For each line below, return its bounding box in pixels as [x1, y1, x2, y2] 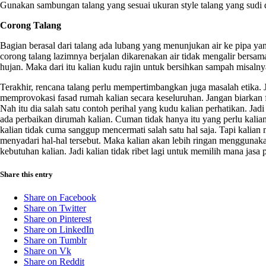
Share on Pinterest [24, 213, 91, 224]
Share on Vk [24, 245, 71, 256]
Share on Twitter [24, 202, 86, 213]
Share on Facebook [24, 192, 96, 202]
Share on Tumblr [24, 235, 87, 245]
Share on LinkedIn [24, 224, 94, 235]
